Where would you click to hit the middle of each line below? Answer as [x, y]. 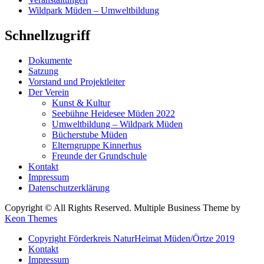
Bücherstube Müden [90, 134]
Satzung [43, 71]
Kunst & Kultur [81, 103]
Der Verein [49, 92]
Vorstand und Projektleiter [77, 81]
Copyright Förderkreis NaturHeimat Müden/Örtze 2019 [131, 238]
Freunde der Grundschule [99, 156]
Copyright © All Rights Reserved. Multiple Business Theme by [123, 207]
